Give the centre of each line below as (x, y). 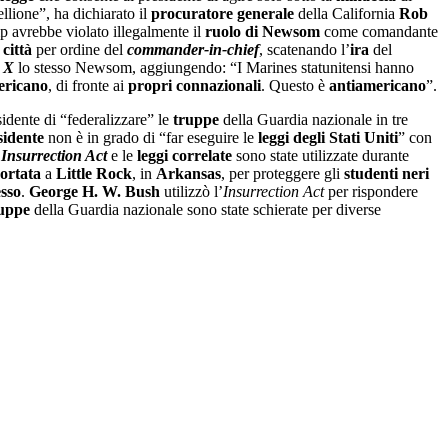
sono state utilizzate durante (320, 155)
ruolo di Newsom (262, 31)
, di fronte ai (88, 85)
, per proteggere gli (282, 173)
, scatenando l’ (304, 49)
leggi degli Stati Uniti (328, 137)
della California (346, 13)
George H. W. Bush (94, 191)
